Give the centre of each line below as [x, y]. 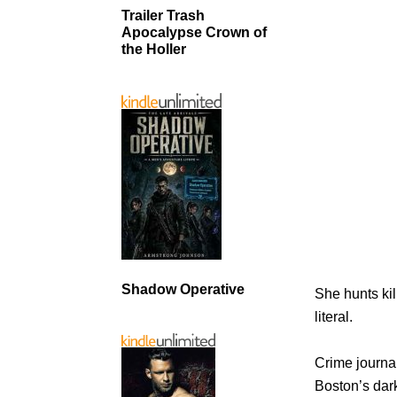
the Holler [154, 49]
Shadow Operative [183, 289]
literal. [334, 317]
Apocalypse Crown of [194, 32]
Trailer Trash [163, 15]
